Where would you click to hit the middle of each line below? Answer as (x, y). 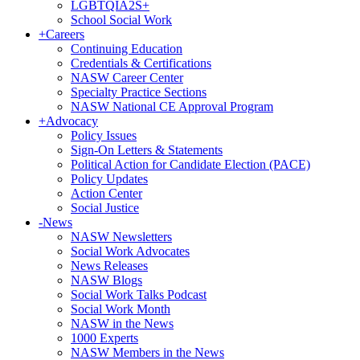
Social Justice (105, 208)
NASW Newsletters (121, 237)
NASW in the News (122, 323)
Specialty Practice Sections (139, 92)
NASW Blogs (106, 280)
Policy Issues (104, 135)
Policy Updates (109, 179)
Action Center (106, 193)
